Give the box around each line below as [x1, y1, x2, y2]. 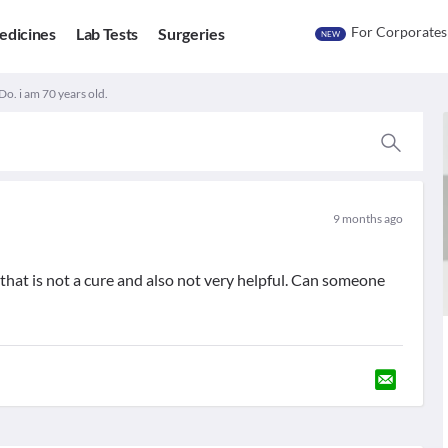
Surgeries [158, 24, 225, 44]
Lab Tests [75, 24, 139, 44]
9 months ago [332, 211, 403, 226]
